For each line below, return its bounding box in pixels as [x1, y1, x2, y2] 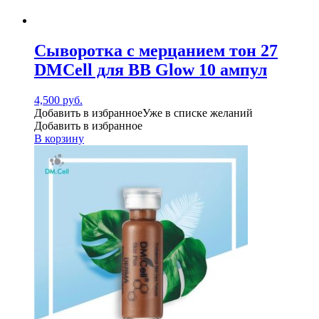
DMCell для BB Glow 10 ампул [34, 60, 267, 79]
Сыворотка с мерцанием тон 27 [34, 41, 278, 60]
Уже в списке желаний [142, 106, 253, 119]
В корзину [34, 132, 84, 145]
